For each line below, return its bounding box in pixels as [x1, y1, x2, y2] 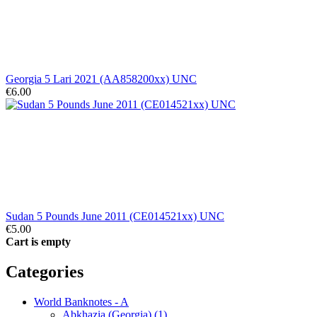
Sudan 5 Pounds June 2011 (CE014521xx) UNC [6, 209, 224, 222]
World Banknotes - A [34, 295, 129, 308]
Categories [6, 262, 83, 281]
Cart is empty [6, 235, 71, 248]
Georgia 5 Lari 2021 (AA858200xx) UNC [6, 72, 197, 85]
